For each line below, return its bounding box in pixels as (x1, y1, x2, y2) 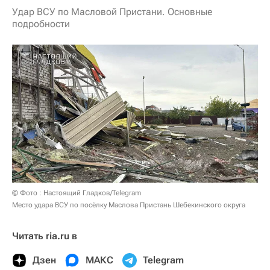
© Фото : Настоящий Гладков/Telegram (12, 188, 141, 197)
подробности (12, 18, 70, 30)
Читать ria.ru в (12, 230, 77, 242)
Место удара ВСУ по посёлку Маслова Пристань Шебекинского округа (12, 200, 245, 209)
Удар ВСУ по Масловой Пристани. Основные (12, 6, 212, 17)
